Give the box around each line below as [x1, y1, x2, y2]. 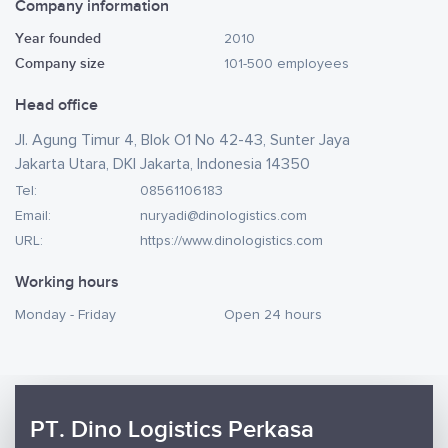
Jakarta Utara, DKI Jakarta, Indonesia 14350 [15, 155, 310, 172]
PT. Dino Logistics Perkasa [30, 414, 314, 444]
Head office [15, 95, 98, 115]
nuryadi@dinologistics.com [140, 208, 308, 223]
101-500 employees [224, 56, 349, 71]
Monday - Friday [15, 307, 116, 322]
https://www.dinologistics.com [140, 233, 324, 248]
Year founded [15, 29, 101, 47]
